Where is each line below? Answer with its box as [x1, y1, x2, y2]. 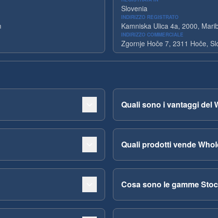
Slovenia [121, 3, 147, 13]
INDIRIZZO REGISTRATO [121, 14, 179, 20]
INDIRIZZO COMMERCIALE [121, 31, 183, 38]
